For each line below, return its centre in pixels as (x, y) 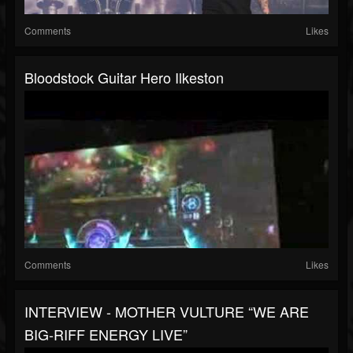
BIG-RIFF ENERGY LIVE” (106, 334)
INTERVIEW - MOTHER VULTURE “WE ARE (167, 312)
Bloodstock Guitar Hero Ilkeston (124, 78)
